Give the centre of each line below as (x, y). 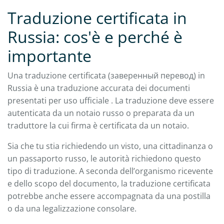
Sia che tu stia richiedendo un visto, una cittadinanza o (110, 146)
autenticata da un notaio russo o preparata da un (101, 113)
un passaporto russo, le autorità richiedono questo (104, 158)
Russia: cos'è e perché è (95, 36)
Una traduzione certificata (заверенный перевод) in (106, 75)
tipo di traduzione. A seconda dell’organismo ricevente (110, 171)
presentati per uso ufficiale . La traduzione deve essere (111, 100)
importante (49, 55)
